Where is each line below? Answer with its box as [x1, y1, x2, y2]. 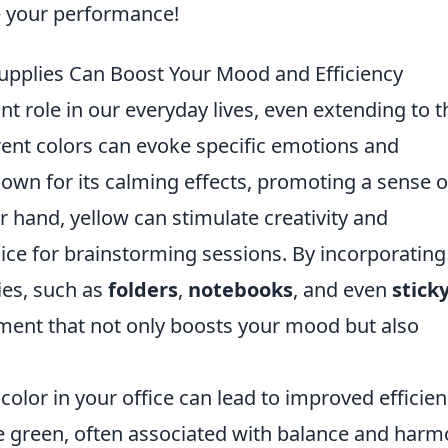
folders [108, 276, 178, 303]
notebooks [188, 276, 293, 303]
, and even [293, 276, 392, 303]
